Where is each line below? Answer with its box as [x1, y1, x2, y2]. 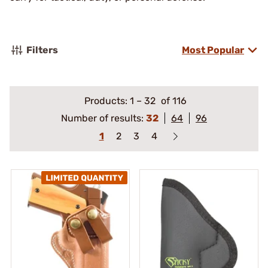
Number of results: [61, 112, 146, 124]
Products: [84, 95, 130, 106]
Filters [26, 44, 58, 56]
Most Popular [182, 44, 244, 56]
